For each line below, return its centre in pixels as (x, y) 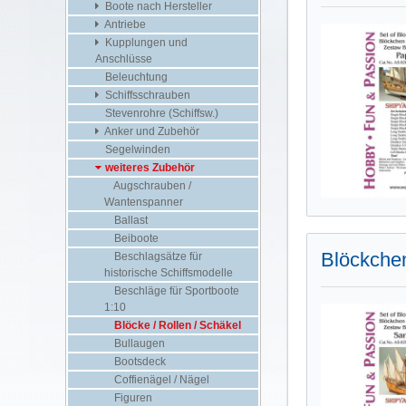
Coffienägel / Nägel (160, 379)
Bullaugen (138, 343)
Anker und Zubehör (151, 131)
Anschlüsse (124, 58)
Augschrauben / (151, 185)
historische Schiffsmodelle (169, 272)
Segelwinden (136, 149)
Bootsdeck (139, 361)
